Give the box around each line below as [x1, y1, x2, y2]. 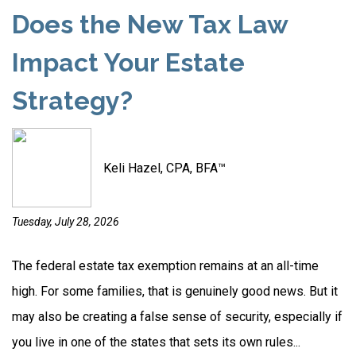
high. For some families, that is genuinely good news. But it [12, 284, 338, 299]
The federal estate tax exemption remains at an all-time [12, 258, 319, 273]
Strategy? [12, 86, 133, 115]
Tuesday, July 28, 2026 [12, 215, 119, 228]
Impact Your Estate [12, 48, 245, 77]
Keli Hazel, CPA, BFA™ [103, 160, 226, 176]
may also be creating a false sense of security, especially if [12, 309, 342, 324]
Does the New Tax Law [12, 10, 288, 39]
